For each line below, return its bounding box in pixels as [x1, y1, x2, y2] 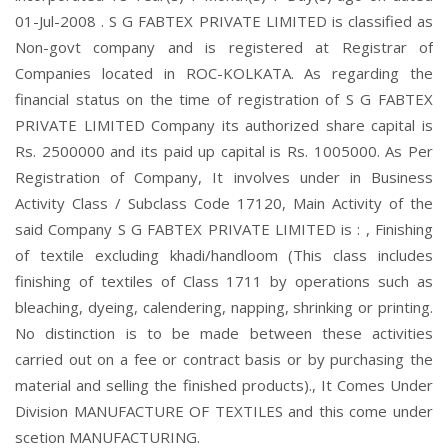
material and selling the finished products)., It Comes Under [15, 375, 433, 395]
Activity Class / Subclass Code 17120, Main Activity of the [15, 193, 433, 213]
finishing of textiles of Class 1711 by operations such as [15, 271, 433, 291]
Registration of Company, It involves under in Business [15, 167, 433, 187]
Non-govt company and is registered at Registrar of [15, 37, 433, 57]
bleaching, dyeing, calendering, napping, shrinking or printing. [15, 297, 433, 317]
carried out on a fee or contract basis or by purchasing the [15, 349, 433, 369]
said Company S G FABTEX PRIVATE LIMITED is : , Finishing [15, 219, 433, 239]
